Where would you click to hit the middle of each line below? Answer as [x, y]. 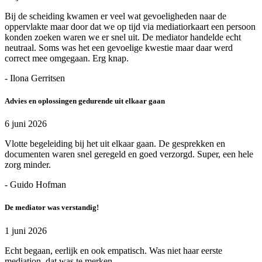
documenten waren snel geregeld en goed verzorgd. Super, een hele [129, 154]
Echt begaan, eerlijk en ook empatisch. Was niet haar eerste [113, 250]
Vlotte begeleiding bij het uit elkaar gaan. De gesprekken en [115, 144]
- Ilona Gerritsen [35, 78]
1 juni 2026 [26, 230]
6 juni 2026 [26, 124]
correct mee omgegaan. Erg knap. [67, 58]
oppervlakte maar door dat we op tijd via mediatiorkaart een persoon [130, 26]
